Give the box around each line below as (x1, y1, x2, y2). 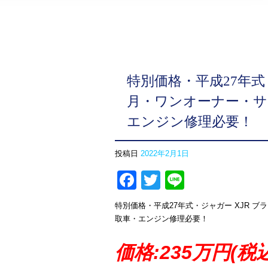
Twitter (160, 169, 217, 191)
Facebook (136, 169, 221, 191)
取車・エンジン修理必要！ (115, 214, 208, 223)
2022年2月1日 (141, 149, 189, 158)
